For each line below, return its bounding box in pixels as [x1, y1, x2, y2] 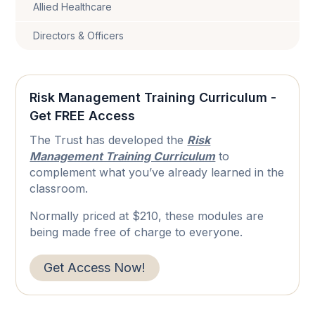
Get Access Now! [44, 260, 146, 276]
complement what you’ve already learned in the [30, 165, 285, 180]
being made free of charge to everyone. [30, 225, 243, 240]
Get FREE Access [30, 108, 136, 124]
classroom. [30, 181, 89, 196]
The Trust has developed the [30, 133, 188, 148]
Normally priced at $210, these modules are [30, 209, 264, 224]
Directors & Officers [33, 30, 124, 42]
